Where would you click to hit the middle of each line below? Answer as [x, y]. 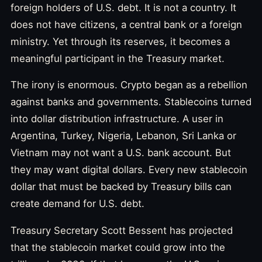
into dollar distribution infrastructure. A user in [117, 119]
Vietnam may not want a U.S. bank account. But [121, 153]
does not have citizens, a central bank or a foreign [126, 24]
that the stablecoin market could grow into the [118, 248]
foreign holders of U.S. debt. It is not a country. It [123, 7]
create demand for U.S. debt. [77, 204]
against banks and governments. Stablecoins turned [131, 102]
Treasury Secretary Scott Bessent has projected [122, 231]
